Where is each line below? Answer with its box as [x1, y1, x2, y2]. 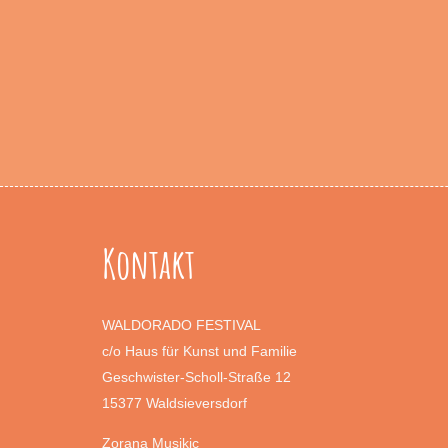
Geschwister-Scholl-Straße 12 [102, 368, 291, 385]
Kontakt [102, 237, 195, 289]
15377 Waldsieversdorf [102, 394, 247, 411]
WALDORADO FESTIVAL [102, 316, 261, 333]
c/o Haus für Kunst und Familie [102, 342, 297, 359]
